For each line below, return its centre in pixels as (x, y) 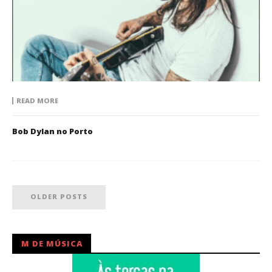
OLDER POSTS (59, 196)
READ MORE (37, 100)
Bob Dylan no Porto (53, 131)
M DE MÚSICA (52, 243)
